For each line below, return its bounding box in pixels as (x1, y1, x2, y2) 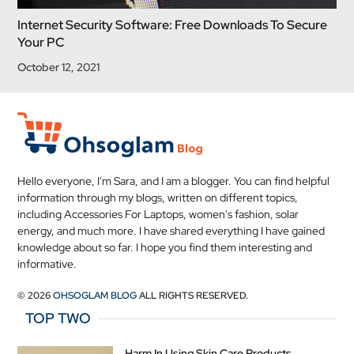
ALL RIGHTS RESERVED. (137, 289, 249, 302)
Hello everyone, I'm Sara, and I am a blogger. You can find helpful (17, 174, 330, 188)
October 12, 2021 (17, 60, 100, 74)
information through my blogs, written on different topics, (17, 190, 299, 205)
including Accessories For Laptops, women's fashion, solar (17, 207, 299, 221)
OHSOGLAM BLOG (53, 289, 137, 302)
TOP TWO (25, 309, 92, 327)
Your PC (17, 34, 66, 51)
